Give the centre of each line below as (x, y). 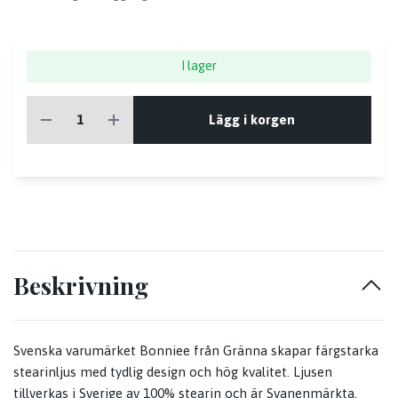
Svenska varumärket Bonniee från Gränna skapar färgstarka (196, 351)
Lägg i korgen (252, 119)
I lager (199, 66)
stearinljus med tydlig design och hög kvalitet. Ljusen (173, 372)
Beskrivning (81, 286)
